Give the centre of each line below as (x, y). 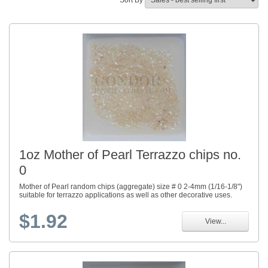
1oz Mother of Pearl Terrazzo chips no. (130, 155)
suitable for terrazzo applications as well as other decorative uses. (126, 195)
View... (215, 222)
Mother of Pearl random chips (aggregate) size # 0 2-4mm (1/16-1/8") (131, 187)
